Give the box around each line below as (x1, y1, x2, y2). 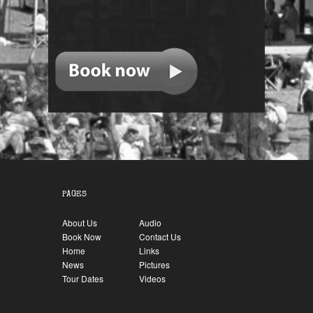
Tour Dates (62, 272, 103, 284)
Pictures (139, 259, 170, 270)
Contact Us (139, 231, 181, 242)
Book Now (62, 231, 101, 242)
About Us (62, 217, 97, 228)
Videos (139, 272, 166, 284)
